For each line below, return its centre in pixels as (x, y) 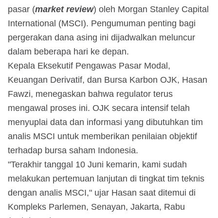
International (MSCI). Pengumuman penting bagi (102, 23)
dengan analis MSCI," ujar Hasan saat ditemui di (102, 192)
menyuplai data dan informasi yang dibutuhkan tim (105, 122)
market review (64, 9)
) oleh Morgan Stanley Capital (151, 9)
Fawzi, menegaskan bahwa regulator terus (90, 94)
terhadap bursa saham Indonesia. (73, 150)
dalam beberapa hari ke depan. (68, 51)
